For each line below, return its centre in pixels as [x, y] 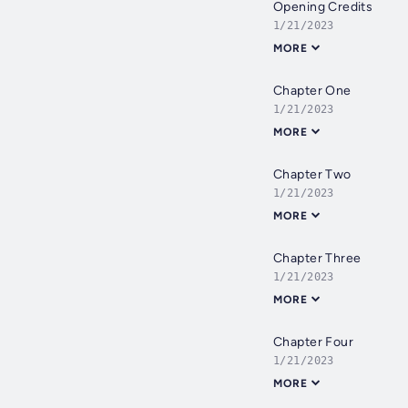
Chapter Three [317, 258]
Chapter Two [312, 174]
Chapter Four [314, 342]
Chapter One [312, 91]
